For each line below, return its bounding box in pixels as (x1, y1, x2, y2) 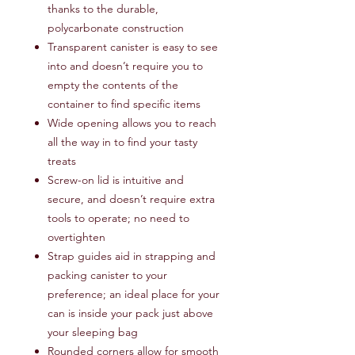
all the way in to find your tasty (48, 135, 197, 150)
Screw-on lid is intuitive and (48, 173, 184, 188)
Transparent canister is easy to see (48, 40, 218, 55)
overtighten (48, 230, 105, 245)
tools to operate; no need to (48, 211, 189, 226)
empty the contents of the (48, 78, 178, 93)
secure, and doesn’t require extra (48, 192, 215, 207)
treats (48, 154, 76, 169)
